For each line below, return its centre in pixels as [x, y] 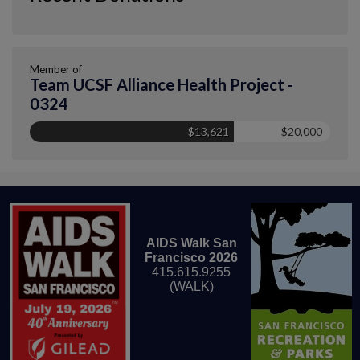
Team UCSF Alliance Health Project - [162, 84]
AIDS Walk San [191, 243]
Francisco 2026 [191, 258]
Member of [56, 69]
